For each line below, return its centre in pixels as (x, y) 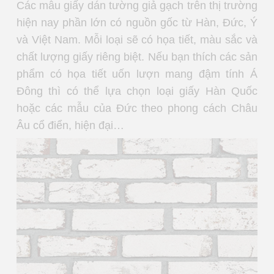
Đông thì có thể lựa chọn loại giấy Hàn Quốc (137, 91)
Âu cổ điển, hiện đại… (72, 125)
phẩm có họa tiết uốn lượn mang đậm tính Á (137, 74)
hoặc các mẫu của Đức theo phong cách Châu (137, 108)
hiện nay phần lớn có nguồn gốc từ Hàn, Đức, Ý (137, 22)
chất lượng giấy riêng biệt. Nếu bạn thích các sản (137, 57)
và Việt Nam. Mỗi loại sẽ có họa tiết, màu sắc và (137, 39)
